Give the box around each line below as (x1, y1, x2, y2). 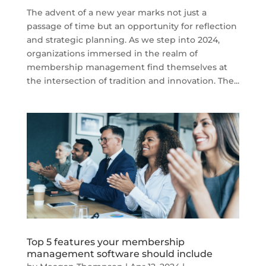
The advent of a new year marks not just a (26, 7, 207, 18)
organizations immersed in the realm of (26, 47, 198, 59)
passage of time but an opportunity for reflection (26, 20, 237, 31)
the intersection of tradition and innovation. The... (26, 75, 239, 86)
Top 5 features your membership (26, 236, 185, 248)
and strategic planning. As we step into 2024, (26, 34, 220, 45)
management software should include (26, 248, 213, 259)
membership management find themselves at (26, 61, 227, 72)
